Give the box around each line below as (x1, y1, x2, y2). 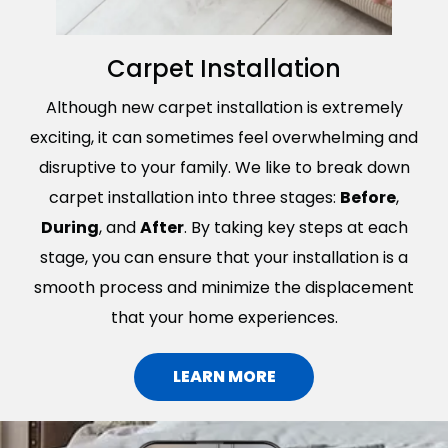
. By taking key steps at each (183, 215, 408, 239)
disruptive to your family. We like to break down (38, 155, 410, 179)
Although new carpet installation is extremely (45, 95, 403, 119)
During (40, 215, 99, 239)
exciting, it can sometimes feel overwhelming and (30, 125, 418, 149)
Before (340, 185, 396, 209)
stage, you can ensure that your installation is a (40, 245, 408, 269)
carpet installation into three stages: (49, 185, 340, 209)
